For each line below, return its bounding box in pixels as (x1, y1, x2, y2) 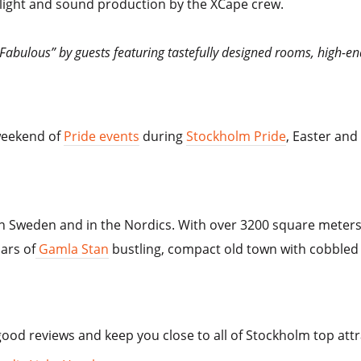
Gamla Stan (39, 240, 110, 259)
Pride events (64, 127, 140, 146)
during (139, 127, 187, 146)
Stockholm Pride (186, 127, 287, 146)
